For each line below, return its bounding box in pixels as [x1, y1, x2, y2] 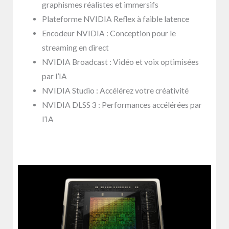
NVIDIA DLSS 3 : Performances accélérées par [41, 100, 202, 110]
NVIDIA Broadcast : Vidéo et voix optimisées [41, 57, 199, 67]
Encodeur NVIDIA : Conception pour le [41, 29, 176, 38]
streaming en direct [41, 43, 109, 53]
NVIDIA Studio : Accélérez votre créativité [41, 86, 189, 96]
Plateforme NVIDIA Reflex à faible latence [41, 14, 189, 24]
